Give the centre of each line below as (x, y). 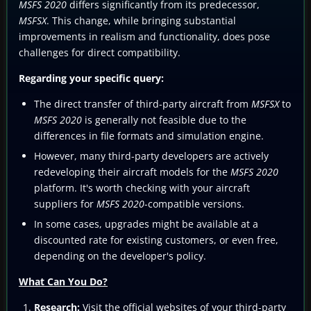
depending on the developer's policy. (120, 255)
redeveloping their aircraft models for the (132, 171)
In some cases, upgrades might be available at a (146, 224)
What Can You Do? (63, 281)
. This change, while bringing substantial (141, 20)
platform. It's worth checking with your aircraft (142, 187)
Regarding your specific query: (91, 78)
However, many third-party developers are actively (151, 155)
